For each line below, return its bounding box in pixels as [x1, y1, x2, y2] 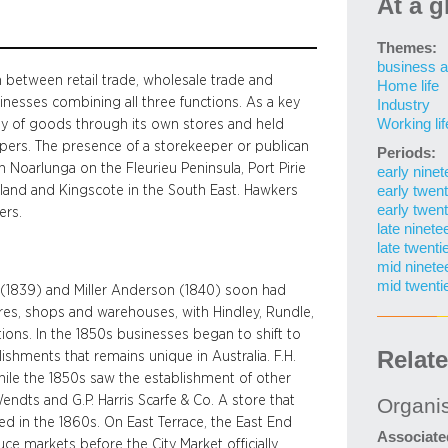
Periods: [376, 145, 436, 161]
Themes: [376, 40, 437, 56]
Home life [376, 78, 439, 94]
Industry [376, 97, 430, 113]
